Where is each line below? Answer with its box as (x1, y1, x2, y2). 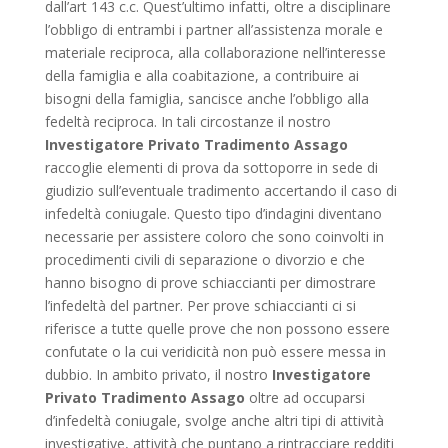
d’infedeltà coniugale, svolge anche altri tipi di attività (44, 411, 384, 431)
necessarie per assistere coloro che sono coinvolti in (44, 227, 384, 247)
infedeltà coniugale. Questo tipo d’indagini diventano (44, 204, 382, 224)
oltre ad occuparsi (244, 388, 365, 408)
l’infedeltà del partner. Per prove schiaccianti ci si (44, 296, 356, 316)
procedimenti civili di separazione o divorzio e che (44, 250, 365, 270)
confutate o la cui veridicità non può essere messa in (44, 342, 386, 362)
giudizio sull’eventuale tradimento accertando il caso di (44, 181, 397, 201)
